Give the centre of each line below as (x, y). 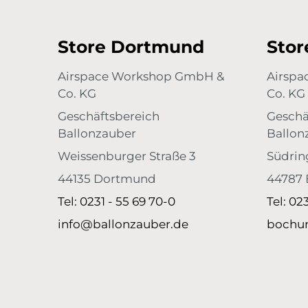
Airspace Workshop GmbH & (141, 76)
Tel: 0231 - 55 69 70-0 (117, 201)
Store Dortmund (131, 47)
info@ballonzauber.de (123, 224)
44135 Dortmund (107, 179)
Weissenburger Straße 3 (127, 156)
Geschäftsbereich (109, 116)
